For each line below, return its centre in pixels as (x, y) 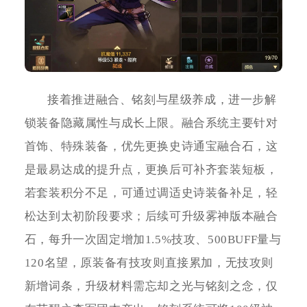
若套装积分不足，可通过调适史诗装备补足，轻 (151, 193)
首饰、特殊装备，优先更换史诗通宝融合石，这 (151, 146)
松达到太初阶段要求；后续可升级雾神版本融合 (151, 216)
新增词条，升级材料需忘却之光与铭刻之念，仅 (151, 286)
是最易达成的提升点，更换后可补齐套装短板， (151, 169)
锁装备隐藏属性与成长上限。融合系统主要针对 (151, 123)
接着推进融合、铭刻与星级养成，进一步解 (162, 99)
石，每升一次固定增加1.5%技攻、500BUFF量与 (153, 239)
